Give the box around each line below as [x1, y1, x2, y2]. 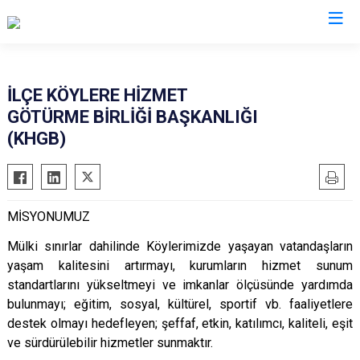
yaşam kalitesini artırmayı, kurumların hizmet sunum [7, 258, 353, 273]
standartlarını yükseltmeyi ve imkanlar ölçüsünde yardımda [7, 277, 353, 292]
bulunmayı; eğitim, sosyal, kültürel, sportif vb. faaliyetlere [7, 297, 353, 312]
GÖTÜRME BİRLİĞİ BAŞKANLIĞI [7, 107, 258, 127]
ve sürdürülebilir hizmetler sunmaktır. [7, 335, 213, 350]
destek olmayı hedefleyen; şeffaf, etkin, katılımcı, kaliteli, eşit [7, 316, 353, 331]
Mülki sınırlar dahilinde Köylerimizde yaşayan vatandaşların [7, 239, 353, 254]
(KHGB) [7, 129, 66, 149]
